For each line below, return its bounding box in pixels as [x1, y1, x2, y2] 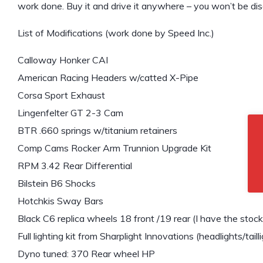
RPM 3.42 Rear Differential [18, 160, 132, 172]
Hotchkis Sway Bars [18, 195, 103, 207]
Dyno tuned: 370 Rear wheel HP [18, 248, 155, 260]
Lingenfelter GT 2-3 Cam [18, 107, 123, 119]
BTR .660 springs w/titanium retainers [18, 124, 177, 137]
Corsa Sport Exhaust [18, 89, 105, 102]
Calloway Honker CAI [18, 54, 108, 66]
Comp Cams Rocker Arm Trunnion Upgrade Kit [18, 142, 211, 154]
